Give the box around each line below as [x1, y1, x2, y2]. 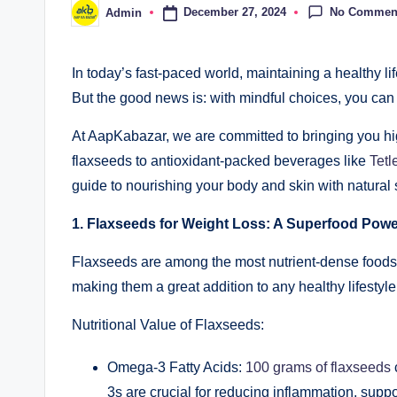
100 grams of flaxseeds [245, 360, 391, 375]
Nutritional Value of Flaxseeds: [72, 317, 264, 332]
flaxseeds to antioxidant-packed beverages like [72, 153, 370, 168]
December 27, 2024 [183, 5, 286, 19]
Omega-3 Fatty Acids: [107, 360, 245, 375]
